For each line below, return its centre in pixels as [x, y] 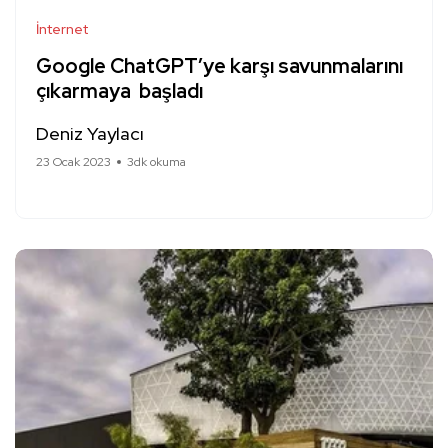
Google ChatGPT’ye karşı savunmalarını [219, 66]
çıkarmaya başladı [119, 91]
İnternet [62, 29]
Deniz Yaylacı [90, 134]
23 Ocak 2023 [73, 162]
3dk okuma [156, 162]
